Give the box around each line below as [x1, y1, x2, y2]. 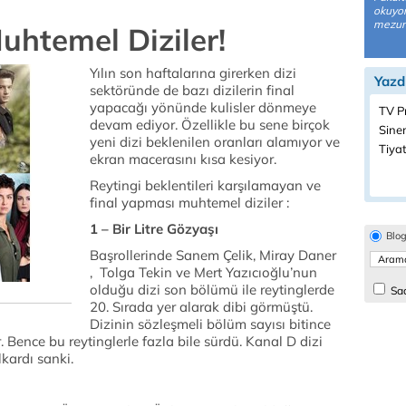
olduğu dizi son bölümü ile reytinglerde [90, 281, 334, 298]
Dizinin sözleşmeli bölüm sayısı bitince [90, 315, 331, 333]
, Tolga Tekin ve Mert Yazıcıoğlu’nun [90, 264, 317, 281]
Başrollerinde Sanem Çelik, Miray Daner [90, 246, 336, 264]
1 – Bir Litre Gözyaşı [90, 220, 218, 237]
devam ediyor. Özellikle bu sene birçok [90, 116, 330, 133]
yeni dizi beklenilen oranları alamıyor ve [90, 133, 340, 150]
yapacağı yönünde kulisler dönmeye [90, 99, 316, 116]
